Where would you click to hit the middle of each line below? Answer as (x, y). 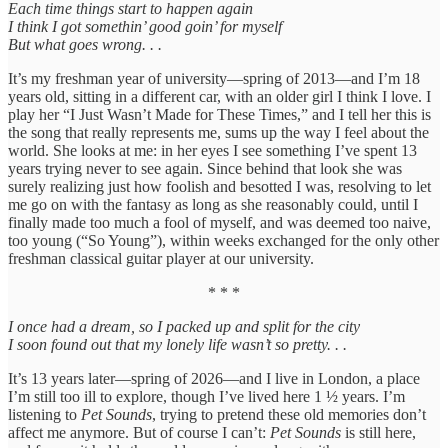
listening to (44, 415)
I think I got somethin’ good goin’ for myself (145, 27)
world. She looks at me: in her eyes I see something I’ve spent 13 (212, 151)
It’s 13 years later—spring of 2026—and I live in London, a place (214, 379)
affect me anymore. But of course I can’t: (139, 433)
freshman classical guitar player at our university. (161, 259)
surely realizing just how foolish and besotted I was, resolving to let (219, 187)
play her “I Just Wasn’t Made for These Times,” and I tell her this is (219, 115)
